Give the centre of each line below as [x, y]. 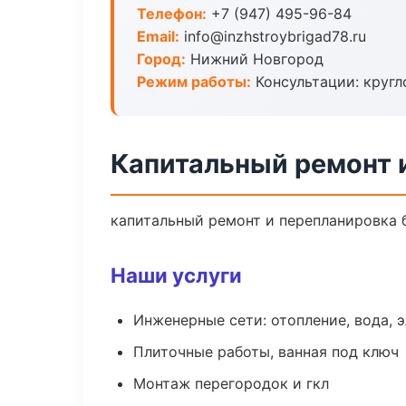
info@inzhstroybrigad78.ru [273, 36]
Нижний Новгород [255, 59]
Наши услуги [176, 275]
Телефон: [172, 14]
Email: [158, 36]
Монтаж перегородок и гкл [231, 383]
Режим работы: [194, 82]
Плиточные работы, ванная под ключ [266, 352]
